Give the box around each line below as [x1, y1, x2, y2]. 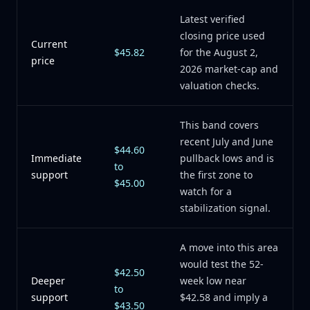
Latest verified [180, 12, 245, 26]
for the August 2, [180, 46, 258, 59]
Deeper [31, 274, 65, 287]
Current [31, 37, 67, 51]
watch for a [180, 185, 232, 198]
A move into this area [180, 241, 278, 254]
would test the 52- [180, 257, 264, 271]
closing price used [180, 29, 265, 42]
